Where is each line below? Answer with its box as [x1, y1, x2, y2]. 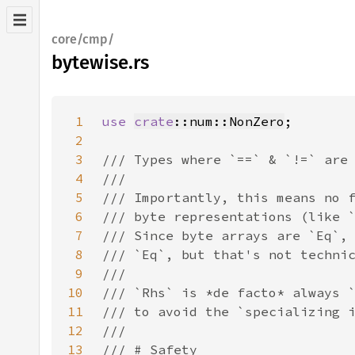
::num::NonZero [174, 113, 284, 129]
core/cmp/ [52, 32, 114, 47]
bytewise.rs [52, 52, 149, 74]
